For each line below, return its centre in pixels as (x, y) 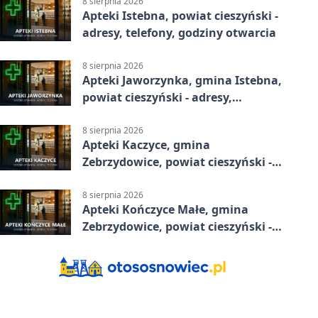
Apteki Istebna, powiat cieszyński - (180, 15)
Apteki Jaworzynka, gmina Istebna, (182, 81)
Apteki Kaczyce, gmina (146, 145)
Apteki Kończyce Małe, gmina (165, 210)
